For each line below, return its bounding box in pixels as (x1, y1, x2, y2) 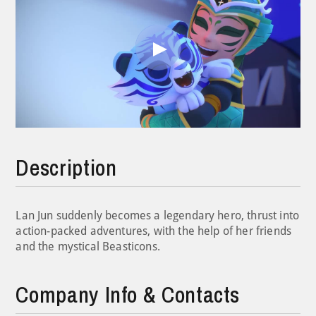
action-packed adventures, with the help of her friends (16, 224, 292, 238)
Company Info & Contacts (16, 279, 241, 310)
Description (16, 152, 117, 183)
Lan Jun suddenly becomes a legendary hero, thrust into (16, 208, 300, 222)
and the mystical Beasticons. (16, 239, 160, 253)
